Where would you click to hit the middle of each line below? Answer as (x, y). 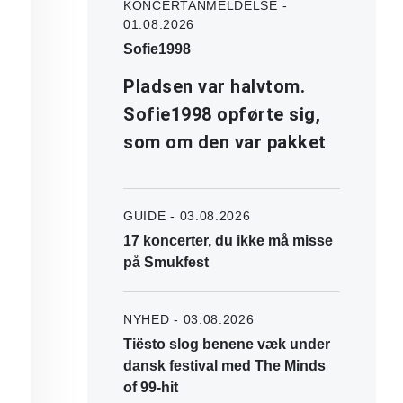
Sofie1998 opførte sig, (222, 114)
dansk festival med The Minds (224, 365)
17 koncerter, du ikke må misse (228, 240)
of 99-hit (151, 387)
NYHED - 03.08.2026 (189, 319)
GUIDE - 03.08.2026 (187, 215)
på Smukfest (166, 262)
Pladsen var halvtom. (214, 86)
